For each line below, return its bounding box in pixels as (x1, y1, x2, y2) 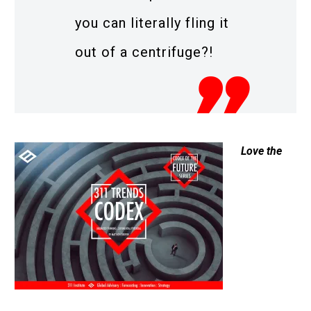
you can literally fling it (75, 14, 229, 31)
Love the (240, 144, 282, 158)
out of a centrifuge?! (75, 43, 213, 60)
